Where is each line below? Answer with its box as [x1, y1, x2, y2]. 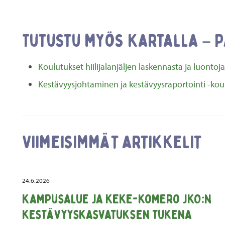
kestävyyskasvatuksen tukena [22, 206, 192, 223]
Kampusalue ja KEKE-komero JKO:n [22, 191, 211, 208]
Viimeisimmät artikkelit [22, 131, 201, 154]
